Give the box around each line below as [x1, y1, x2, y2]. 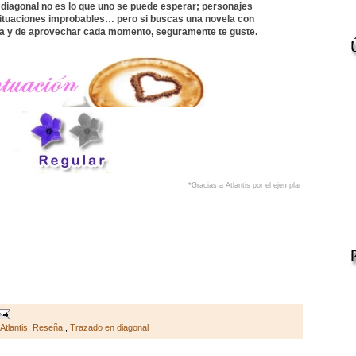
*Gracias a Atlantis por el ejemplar [188, 180, 301, 189]
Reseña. [32, 322, 65, 332]
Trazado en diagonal [69, 322, 149, 332]
